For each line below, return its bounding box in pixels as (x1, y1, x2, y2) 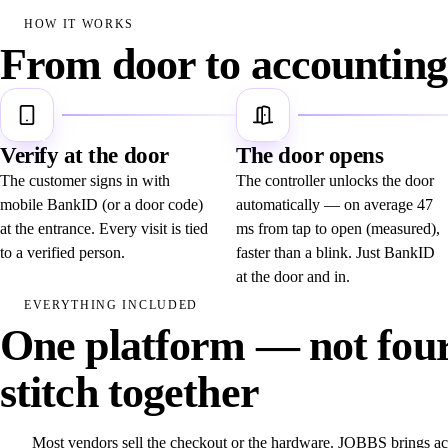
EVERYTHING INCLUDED (24, 297, 198, 312)
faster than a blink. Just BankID (236, 244, 435, 262)
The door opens (236, 143, 384, 169)
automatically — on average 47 (236, 196, 433, 214)
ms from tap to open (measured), (236, 220, 440, 238)
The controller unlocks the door (236, 172, 434, 190)
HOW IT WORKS (24, 16, 135, 31)
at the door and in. (236, 268, 350, 286)
